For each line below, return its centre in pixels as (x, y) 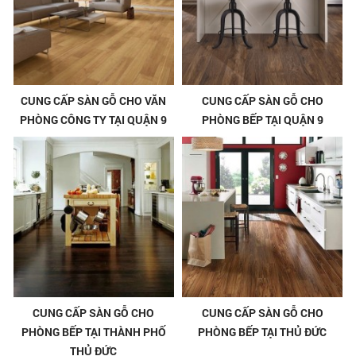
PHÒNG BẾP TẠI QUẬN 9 (262, 120)
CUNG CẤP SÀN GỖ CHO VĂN (94, 101)
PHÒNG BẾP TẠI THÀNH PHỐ (93, 332)
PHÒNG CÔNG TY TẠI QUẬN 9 (94, 120)
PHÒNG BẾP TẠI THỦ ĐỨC (263, 332)
